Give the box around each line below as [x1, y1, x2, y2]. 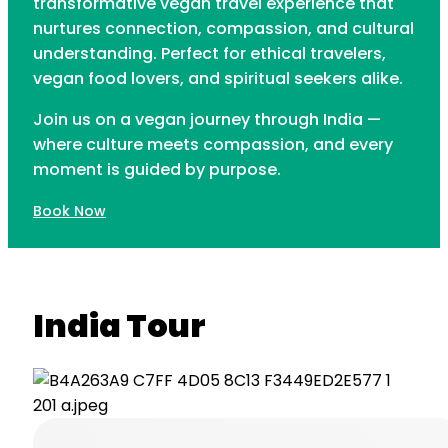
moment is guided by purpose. [33, 158, 281, 181]
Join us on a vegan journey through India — [33, 108, 381, 131]
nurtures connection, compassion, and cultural [33, 17, 414, 40]
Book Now [33, 201, 106, 221]
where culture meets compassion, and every [33, 133, 393, 156]
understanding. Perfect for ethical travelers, [33, 42, 386, 65]
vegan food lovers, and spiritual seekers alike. [33, 67, 403, 90]
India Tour [33, 302, 206, 348]
